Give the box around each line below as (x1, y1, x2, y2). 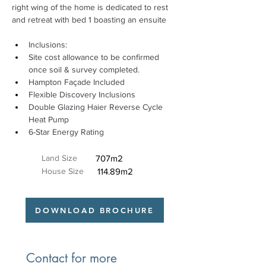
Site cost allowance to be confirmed (28, 52, 161, 62)
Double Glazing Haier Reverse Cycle (28, 102, 165, 112)
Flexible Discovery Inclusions (28, 90, 138, 99)
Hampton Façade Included (28, 77, 127, 87)
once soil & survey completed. (28, 65, 142, 74)
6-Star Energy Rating (28, 127, 104, 137)
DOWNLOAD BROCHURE (35, 205, 154, 215)
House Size (42, 166, 84, 176)
